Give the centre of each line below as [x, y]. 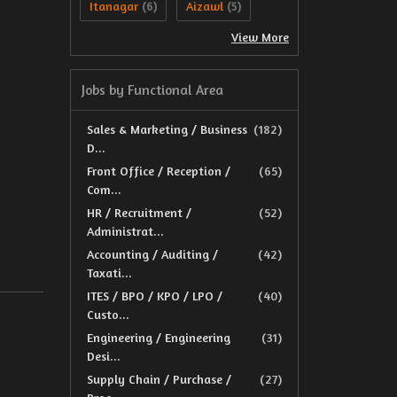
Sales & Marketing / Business [167, 129]
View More [260, 37]
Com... [104, 189]
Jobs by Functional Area [152, 90]
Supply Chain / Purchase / [159, 379]
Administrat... [125, 231]
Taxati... [109, 272]
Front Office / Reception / [159, 171]
